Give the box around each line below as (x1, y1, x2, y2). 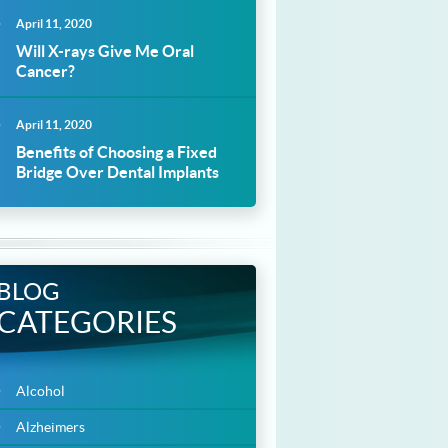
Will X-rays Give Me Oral (16, 42, 194, 60)
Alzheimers (16, 419, 85, 435)
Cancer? (16, 62, 75, 80)
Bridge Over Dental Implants (16, 163, 219, 181)
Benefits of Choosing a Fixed (16, 143, 217, 161)
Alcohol (16, 383, 65, 399)
